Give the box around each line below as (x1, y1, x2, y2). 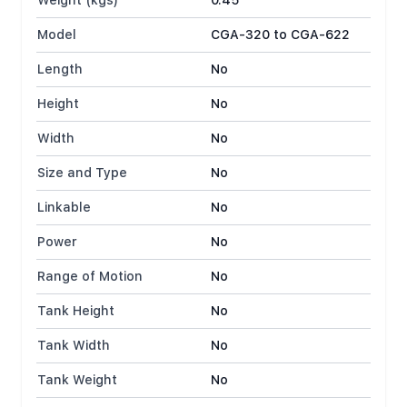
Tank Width (37, 333, 110, 357)
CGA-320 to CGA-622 (211, 23, 350, 46)
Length (37, 57, 83, 81)
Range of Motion (37, 264, 143, 288)
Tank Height (37, 299, 114, 323)
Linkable (37, 195, 91, 219)
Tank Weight (37, 368, 117, 392)
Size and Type (37, 161, 127, 184)
